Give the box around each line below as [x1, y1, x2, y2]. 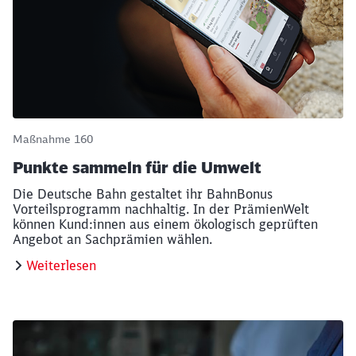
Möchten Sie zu [72, 192, 168, 209]
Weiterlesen [26, 257, 96, 274]
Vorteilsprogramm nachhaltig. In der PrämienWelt [13, 201, 309, 218]
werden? [72, 207, 123, 224]
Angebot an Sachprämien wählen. [13, 231, 212, 248]
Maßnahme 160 [13, 132, 93, 147]
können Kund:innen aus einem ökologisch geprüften [13, 216, 318, 233]
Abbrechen [104, 254, 165, 269]
